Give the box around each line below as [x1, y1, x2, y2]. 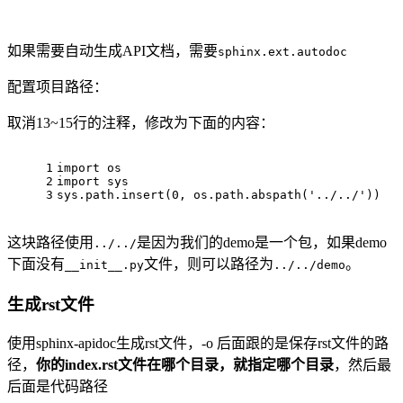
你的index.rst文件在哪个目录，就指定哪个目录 [36, 357, 334, 373]
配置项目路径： [7, 79, 108, 94]
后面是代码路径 [7, 379, 108, 395]
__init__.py [65, 258, 144, 272]
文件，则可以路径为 [144, 256, 273, 272]
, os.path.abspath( [179, 188, 309, 201]
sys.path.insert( [57, 188, 172, 201]
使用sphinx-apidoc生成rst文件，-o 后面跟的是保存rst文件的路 [7, 336, 389, 352]
